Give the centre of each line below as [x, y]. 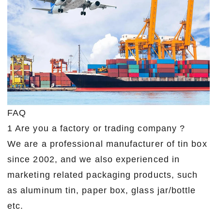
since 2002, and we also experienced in [94, 159]
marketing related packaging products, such [103, 175]
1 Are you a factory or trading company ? [96, 128]
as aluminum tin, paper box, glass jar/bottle [102, 190]
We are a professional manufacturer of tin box [107, 144]
